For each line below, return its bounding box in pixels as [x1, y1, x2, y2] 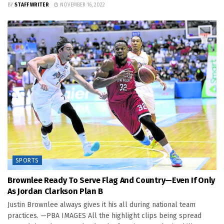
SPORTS [15, 157, 39, 164]
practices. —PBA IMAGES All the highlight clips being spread [7, 211, 201, 220]
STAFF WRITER [14, 2, 49, 8]
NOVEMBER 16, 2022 [58, 2, 105, 8]
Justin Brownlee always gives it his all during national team [7, 200, 195, 209]
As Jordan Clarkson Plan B [7, 186, 103, 196]
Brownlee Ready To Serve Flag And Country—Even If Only [7, 175, 215, 185]
